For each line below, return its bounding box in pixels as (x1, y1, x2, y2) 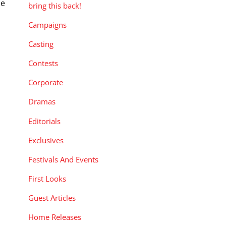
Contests (28, 58, 58, 69)
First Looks (28, 174, 66, 184)
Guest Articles (28, 193, 76, 203)
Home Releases (28, 212, 81, 222)
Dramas (28, 96, 55, 107)
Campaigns (28, 19, 67, 30)
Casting (28, 39, 53, 49)
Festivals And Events (28, 154, 98, 164)
